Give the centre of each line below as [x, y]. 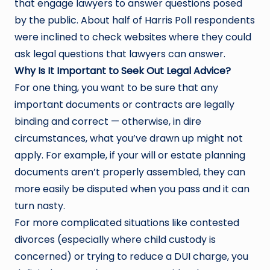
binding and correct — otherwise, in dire [108, 121]
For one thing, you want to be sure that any [116, 87]
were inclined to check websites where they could [133, 37]
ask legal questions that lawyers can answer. [120, 54]
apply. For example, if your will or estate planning [130, 155]
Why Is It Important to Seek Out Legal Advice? [123, 71]
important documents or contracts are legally [124, 104]
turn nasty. [40, 206]
